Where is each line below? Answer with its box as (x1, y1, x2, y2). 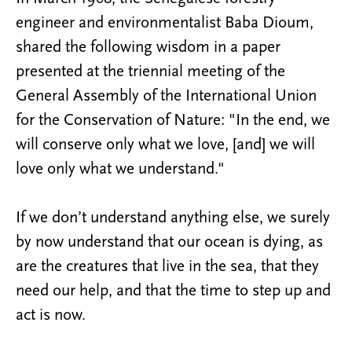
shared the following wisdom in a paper (16, 38, 280, 56)
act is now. (16, 306, 86, 324)
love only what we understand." (16, 160, 225, 178)
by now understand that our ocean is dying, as (16, 233, 323, 251)
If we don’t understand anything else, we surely (16, 209, 330, 226)
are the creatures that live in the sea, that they (16, 258, 319, 275)
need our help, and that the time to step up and (16, 282, 331, 299)
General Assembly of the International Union (16, 87, 317, 104)
